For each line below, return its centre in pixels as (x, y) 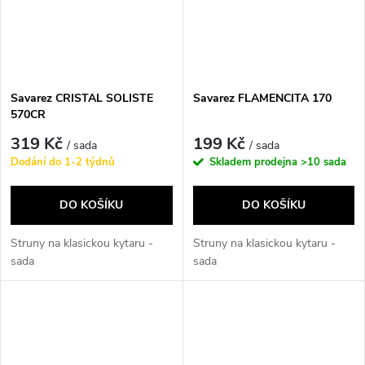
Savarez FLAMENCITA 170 (262, 98)
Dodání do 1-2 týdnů (63, 163)
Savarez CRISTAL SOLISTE (82, 98)
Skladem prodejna (255, 163)
